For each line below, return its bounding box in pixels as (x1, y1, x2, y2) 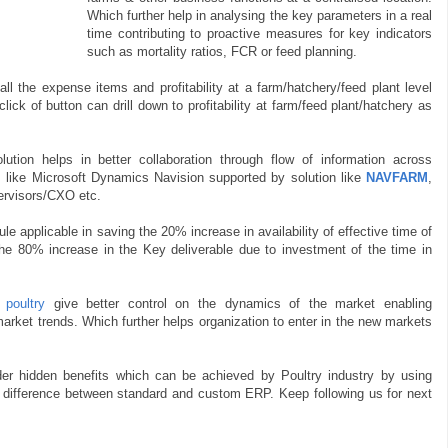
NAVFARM (366, 169, 428, 185)
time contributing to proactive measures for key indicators (87, 25, 432, 41)
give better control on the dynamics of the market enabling (45, 295, 433, 311)
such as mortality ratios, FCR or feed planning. (87, 43, 357, 59)
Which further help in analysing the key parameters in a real (87, 7, 432, 23)
